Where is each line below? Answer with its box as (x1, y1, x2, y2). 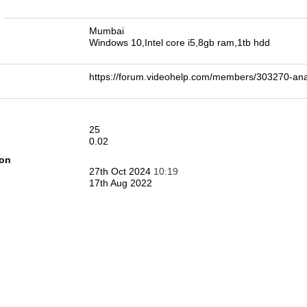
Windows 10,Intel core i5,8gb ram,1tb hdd (89, 37, 270, 48)
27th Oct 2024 (89, 166, 153, 177)
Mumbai (89, 25, 124, 36)
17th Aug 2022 (89, 177, 152, 188)
